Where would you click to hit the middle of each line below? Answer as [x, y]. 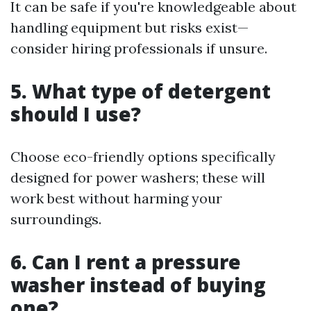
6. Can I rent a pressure [126, 262]
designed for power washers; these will [138, 177]
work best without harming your [116, 198]
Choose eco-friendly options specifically [143, 157]
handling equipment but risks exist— [129, 27]
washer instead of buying [138, 285]
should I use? [76, 114]
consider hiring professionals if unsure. [139, 48]
